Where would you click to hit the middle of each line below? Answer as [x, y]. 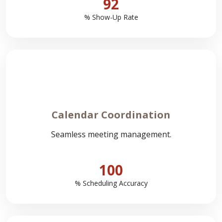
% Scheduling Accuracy [111, 183]
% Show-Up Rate [111, 17]
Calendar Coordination [111, 115]
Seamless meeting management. [111, 134]
